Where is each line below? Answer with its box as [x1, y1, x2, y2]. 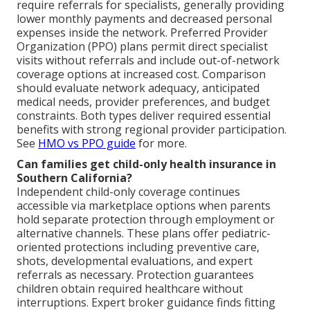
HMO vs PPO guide [38, 136, 136, 152]
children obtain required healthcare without [17, 281, 243, 297]
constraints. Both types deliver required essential [17, 108, 271, 124]
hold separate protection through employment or [17, 212, 275, 228]
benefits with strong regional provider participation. [17, 122, 286, 138]
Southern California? [17, 170, 132, 186]
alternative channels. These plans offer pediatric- [17, 226, 271, 241]
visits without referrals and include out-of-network [17, 53, 280, 69]
